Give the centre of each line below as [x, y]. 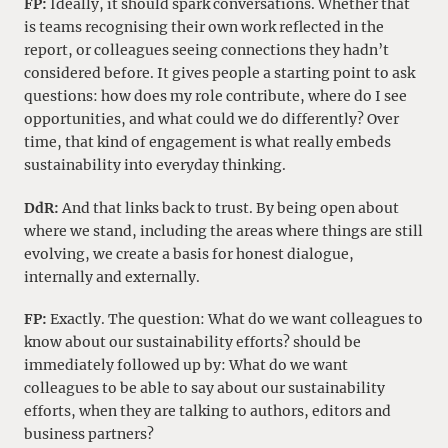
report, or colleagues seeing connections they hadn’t [206, 50]
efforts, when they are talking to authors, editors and [207, 411]
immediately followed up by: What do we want [186, 365]
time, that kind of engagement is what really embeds [207, 142]
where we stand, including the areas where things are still [223, 230]
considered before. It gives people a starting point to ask [219, 73]
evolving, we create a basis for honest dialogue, [189, 253]
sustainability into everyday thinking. [155, 165]
